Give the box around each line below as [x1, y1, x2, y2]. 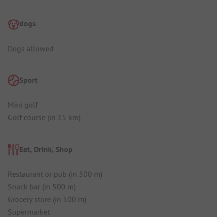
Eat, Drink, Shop [19, 144, 73, 155]
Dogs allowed [8, 43, 54, 53]
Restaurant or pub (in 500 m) [8, 169, 102, 179]
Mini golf [8, 100, 38, 110]
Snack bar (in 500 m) [8, 181, 76, 191]
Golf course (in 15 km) [8, 112, 80, 123]
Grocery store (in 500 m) [8, 194, 86, 204]
